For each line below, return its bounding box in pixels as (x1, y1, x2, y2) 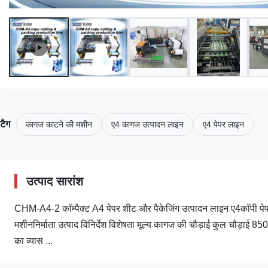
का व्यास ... (14, 236, 53, 246)
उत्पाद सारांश (26, 175, 83, 188)
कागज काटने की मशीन (26, 120, 92, 129)
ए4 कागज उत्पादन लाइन (111, 120, 184, 129)
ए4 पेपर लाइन (203, 120, 244, 129)
